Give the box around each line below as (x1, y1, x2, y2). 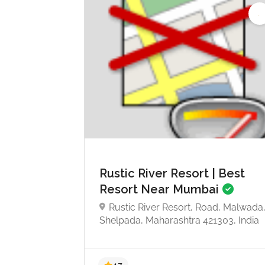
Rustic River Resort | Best (99, 166, 245, 180)
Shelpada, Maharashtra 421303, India (99, 214, 259, 226)
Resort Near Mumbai (99, 182, 222, 196)
